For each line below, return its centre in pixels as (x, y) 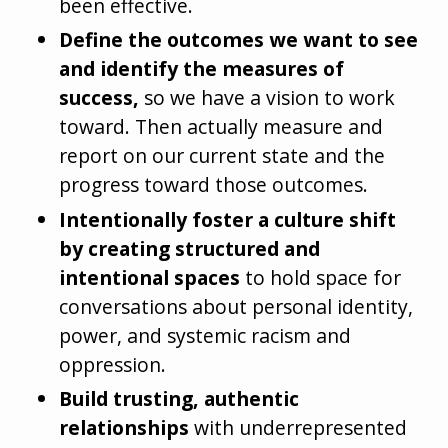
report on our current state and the (222, 156)
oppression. (113, 364)
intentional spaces (150, 277)
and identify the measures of (202, 69)
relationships (124, 427)
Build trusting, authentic (179, 398)
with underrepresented (298, 427)
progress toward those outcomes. (214, 185)
